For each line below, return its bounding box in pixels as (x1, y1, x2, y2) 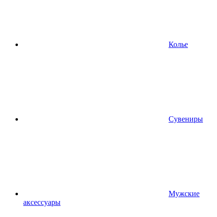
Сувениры (169, 115, 203, 123)
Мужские (169, 189, 200, 198)
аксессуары (23, 198, 61, 206)
